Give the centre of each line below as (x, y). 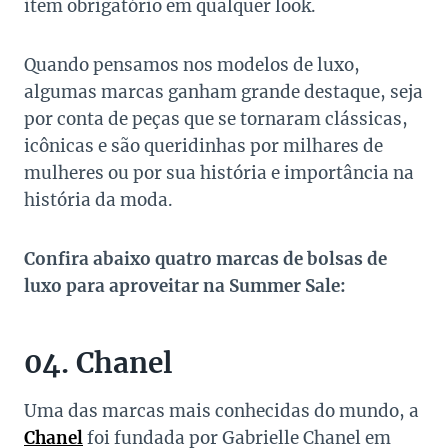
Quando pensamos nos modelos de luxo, (192, 65)
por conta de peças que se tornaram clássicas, (216, 119)
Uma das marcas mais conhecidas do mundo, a (221, 411)
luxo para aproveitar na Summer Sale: (185, 286)
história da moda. (98, 200)
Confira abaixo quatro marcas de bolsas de (205, 259)
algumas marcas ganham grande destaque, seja (223, 92)
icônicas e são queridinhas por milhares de (203, 146)
